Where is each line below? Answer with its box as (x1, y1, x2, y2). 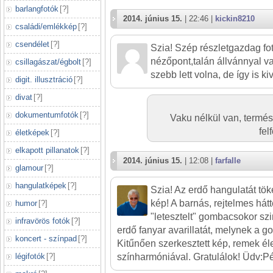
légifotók (15, 252, 45, 261)
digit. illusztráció (15, 75, 73, 84)
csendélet (15, 40, 49, 49)
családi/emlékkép (15, 22, 77, 31)
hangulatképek (15, 181, 66, 190)
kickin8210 (215, 13, 255, 23)
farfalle (215, 155, 241, 165)
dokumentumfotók (15, 110, 79, 119)
